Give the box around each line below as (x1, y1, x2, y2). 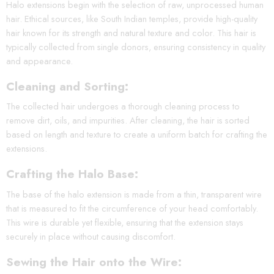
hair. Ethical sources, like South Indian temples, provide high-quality (6, 12, 257, 25)
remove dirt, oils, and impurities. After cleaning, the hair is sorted (6, 114, 250, 127)
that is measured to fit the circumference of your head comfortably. (6, 201, 258, 215)
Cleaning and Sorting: (6, 78, 128, 95)
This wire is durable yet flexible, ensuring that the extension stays (6, 215, 243, 229)
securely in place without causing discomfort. (6, 229, 176, 243)
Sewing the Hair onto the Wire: (6, 253, 182, 270)
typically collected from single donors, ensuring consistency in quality (6, 40, 265, 53)
